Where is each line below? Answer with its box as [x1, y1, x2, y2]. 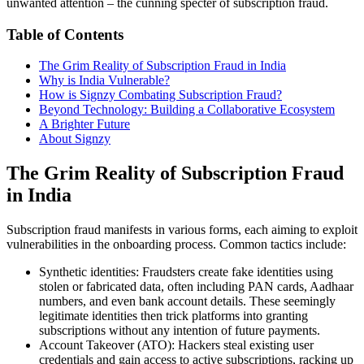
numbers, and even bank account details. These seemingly [39, 294, 336, 309]
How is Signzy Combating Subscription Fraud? [39, 88, 282, 102]
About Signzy [39, 132, 110, 146]
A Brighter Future [39, 117, 130, 132]
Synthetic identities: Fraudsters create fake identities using [39, 265, 333, 279]
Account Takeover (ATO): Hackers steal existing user [39, 338, 314, 353]
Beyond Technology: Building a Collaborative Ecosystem [39, 102, 335, 117]
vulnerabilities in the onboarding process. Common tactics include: [6, 237, 346, 252]
